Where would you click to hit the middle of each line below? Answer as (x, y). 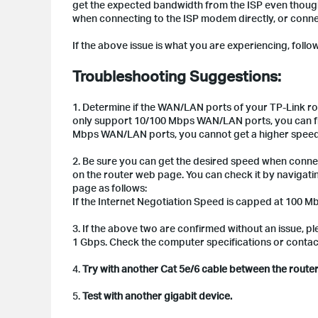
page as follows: (110, 188)
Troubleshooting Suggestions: (177, 76)
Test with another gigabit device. (157, 296)
